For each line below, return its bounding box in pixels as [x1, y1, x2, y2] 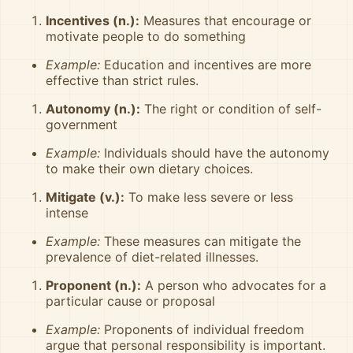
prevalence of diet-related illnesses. [46, 249, 258, 265]
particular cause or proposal [46, 293, 215, 309]
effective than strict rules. [46, 72, 199, 88]
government [46, 117, 117, 132]
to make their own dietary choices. [46, 161, 253, 176]
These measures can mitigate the [100, 233, 301, 249]
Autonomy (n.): [46, 101, 140, 117]
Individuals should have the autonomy [100, 145, 329, 161]
